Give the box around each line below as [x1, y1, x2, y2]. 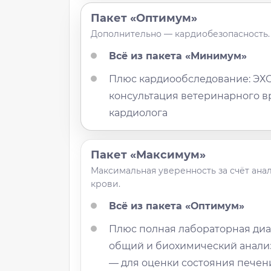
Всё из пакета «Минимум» [109, 50, 247, 62]
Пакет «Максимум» [91, 148, 206, 162]
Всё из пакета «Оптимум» [109, 200, 245, 212]
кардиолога [109, 107, 168, 119]
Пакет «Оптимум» [91, 11, 198, 25]
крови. [91, 178, 121, 190]
